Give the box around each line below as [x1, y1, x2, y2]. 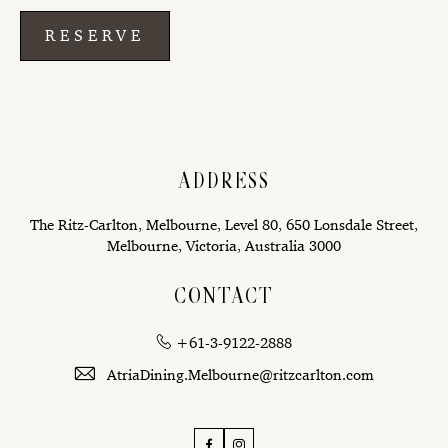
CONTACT [174, 285, 274, 308]
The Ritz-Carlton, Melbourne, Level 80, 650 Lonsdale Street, [30, 214, 418, 234]
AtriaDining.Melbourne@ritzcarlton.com [107, 364, 374, 384]
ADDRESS [178, 170, 270, 193]
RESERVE [45, 24, 145, 46]
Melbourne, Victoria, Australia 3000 [107, 235, 341, 255]
